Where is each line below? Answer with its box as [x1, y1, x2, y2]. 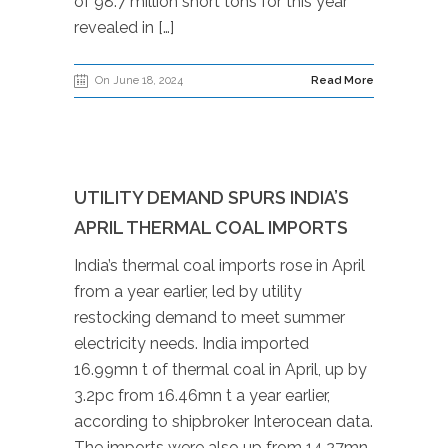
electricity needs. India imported [74, 334, 309, 353]
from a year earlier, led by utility [74, 282, 302, 301]
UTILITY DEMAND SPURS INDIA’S [74, 187, 349, 208]
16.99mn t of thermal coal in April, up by [74, 360, 367, 379]
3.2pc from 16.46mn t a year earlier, [74, 386, 330, 405]
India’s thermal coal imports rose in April [74, 256, 365, 275]
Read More [311, 74, 374, 87]
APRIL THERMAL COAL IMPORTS [74, 217, 348, 238]
